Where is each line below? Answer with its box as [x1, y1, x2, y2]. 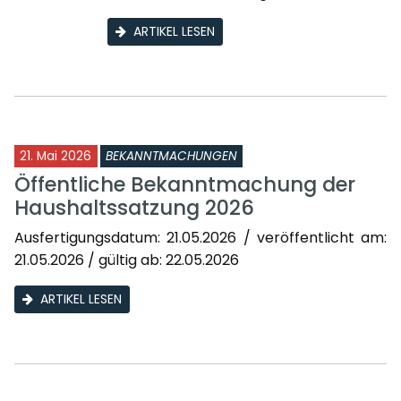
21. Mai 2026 [20, 148, 91, 166]
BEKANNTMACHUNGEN [106, 148, 237, 166]
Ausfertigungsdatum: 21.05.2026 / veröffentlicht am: [14, 227, 387, 249]
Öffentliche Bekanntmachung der [14, 170, 355, 200]
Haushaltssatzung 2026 [14, 193, 254, 223]
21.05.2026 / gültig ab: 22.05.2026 [14, 250, 239, 271]
